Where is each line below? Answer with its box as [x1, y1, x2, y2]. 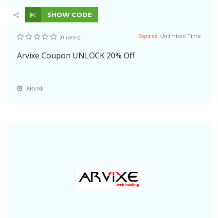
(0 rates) [60, 33, 80, 41]
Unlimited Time [160, 32, 201, 39]
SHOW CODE [45, 10, 92, 18]
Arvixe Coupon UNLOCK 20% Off [17, 50, 135, 61]
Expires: [138, 32, 160, 39]
